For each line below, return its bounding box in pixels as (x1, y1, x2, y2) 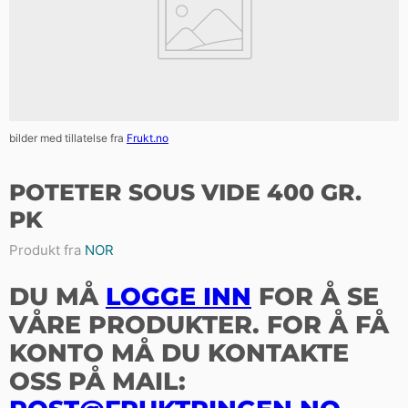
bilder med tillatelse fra (9, 130, 127, 145)
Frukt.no (127, 130, 168, 145)
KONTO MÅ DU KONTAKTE (9, 338, 349, 369)
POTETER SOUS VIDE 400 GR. (9, 178, 362, 206)
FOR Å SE (251, 281, 379, 312)
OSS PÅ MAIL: (9, 366, 186, 397)
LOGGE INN (106, 281, 251, 312)
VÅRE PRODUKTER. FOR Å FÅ (9, 310, 389, 341)
